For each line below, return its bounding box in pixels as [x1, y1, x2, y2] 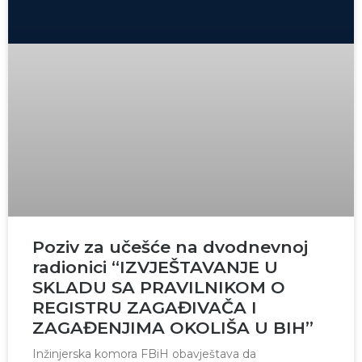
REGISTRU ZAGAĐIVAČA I [32, 297, 257, 318]
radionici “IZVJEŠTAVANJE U [32, 256, 278, 277]
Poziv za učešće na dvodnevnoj [32, 236, 308, 257]
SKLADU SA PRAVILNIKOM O [32, 276, 285, 297]
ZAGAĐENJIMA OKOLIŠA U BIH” [32, 317, 314, 338]
